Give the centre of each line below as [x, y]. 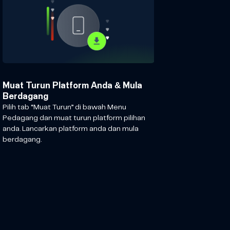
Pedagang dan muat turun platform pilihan [74, 118]
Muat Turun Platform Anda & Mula [72, 86]
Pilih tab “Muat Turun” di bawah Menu [64, 107]
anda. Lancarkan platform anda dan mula [70, 129]
